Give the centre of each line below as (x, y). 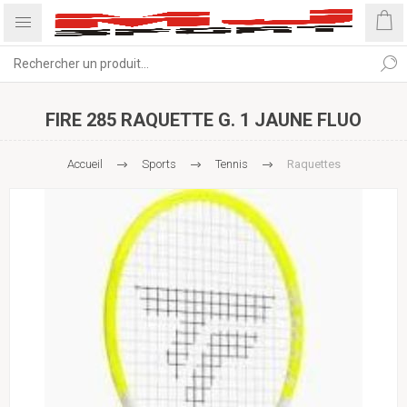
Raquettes (313, 164)
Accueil (84, 164)
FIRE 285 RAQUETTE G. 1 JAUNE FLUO (203, 120)
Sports (159, 164)
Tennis (231, 164)
